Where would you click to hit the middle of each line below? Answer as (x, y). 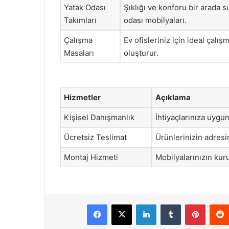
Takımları (80, 20)
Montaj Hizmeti (91, 157)
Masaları (79, 53)
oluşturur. (141, 53)
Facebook (122, 204)
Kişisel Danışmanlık (99, 117)
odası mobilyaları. (155, 20)
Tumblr (191, 204)
